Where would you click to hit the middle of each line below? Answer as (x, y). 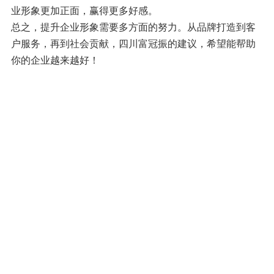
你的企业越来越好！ (55, 59)
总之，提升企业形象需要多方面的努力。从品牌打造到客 (133, 26)
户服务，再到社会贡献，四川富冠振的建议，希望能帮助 (133, 43)
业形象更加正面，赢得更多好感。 (84, 9)
